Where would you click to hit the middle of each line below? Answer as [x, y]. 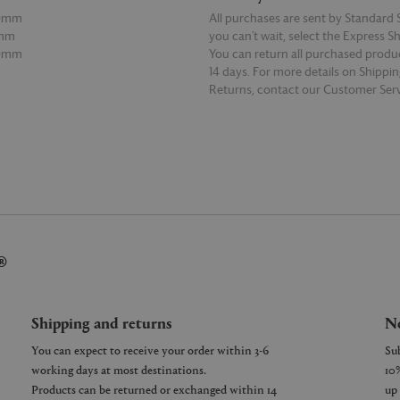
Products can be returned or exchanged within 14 [154, 389]
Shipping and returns [102, 322]
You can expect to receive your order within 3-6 [150, 350]
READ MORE [239, 106]
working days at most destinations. [119, 369]
